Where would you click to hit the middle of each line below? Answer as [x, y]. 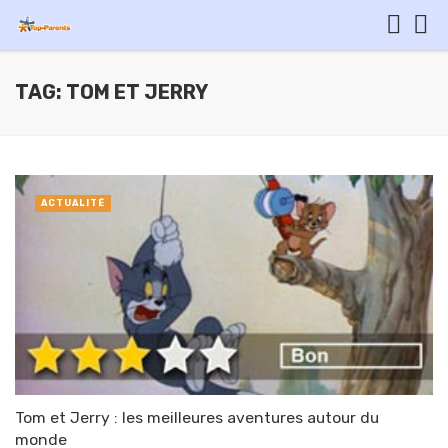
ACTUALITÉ [73, 203]
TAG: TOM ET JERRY [111, 92]
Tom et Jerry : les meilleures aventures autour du [197, 418]
